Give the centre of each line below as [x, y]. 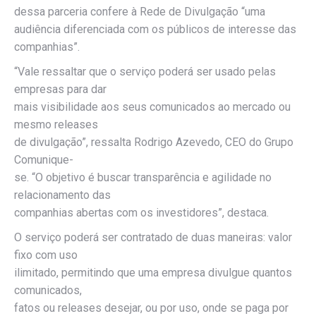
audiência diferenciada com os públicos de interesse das [155, 29]
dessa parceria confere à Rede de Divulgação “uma [140, 12]
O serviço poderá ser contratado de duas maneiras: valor [153, 237]
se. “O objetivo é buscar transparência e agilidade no [143, 177]
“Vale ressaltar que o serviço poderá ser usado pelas [145, 72]
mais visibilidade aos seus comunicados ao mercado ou [152, 107]
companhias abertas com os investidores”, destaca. [141, 213]
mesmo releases [56, 124]
